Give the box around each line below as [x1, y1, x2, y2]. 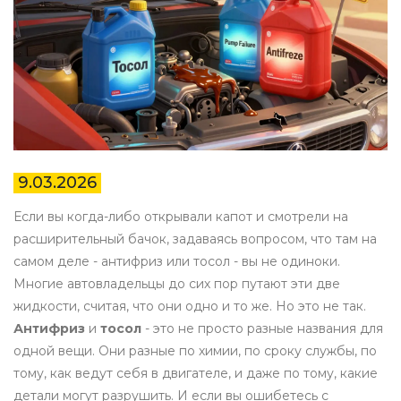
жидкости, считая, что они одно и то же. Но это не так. [13, 298, 366, 315]
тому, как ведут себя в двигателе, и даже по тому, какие [13, 365, 378, 382]
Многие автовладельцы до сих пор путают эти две [13, 276, 340, 293]
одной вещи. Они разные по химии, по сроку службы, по [13, 343, 377, 360]
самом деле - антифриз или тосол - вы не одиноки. [13, 253, 340, 270]
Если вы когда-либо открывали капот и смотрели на [13, 209, 348, 226]
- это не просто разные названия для [141, 320, 383, 337]
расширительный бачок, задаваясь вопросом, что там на [13, 231, 377, 248]
